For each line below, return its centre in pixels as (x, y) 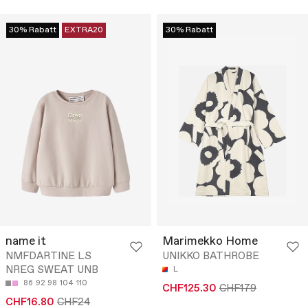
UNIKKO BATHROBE (211, 257)
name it (26, 242)
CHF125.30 (189, 289)
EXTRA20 (84, 31)
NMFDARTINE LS (48, 257)
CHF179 (238, 289)
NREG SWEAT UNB (52, 271)
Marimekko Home (210, 242)
